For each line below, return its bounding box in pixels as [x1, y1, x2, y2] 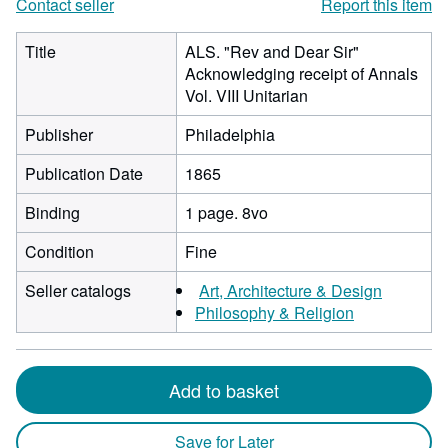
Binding [25, 201, 80, 224]
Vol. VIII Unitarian [185, 84, 308, 107]
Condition [25, 240, 94, 263]
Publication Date [25, 162, 143, 185]
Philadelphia [185, 123, 275, 146]
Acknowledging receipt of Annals [185, 62, 418, 85]
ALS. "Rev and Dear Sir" [185, 40, 359, 63]
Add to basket [169, 377, 279, 403]
